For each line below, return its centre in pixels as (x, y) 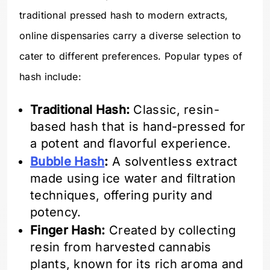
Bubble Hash (67, 162)
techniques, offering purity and (121, 196)
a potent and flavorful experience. (131, 144)
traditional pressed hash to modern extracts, (124, 15)
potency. (56, 212)
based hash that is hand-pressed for (138, 127)
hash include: (50, 77)
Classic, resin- (174, 110)
